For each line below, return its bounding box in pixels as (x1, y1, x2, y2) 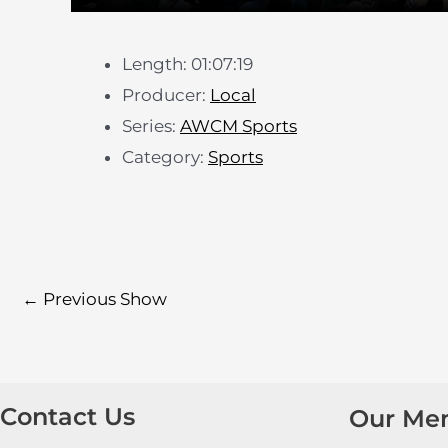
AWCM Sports (180, 116, 297, 137)
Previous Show (39, 288, 167, 309)
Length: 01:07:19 (122, 54, 253, 75)
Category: (122, 147, 208, 168)
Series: (122, 116, 180, 137)
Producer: (122, 85, 210, 106)
